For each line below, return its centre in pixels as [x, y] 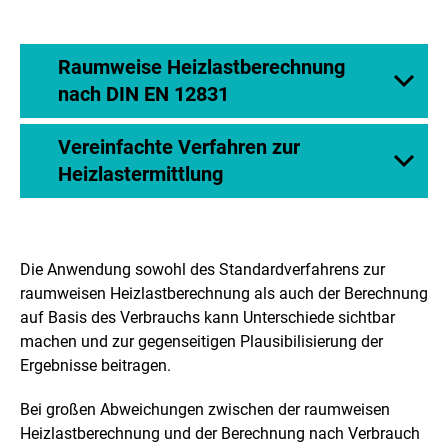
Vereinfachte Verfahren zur [179, 147]
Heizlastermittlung [140, 174]
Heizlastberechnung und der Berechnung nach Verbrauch [220, 434]
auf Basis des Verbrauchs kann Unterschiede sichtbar [207, 318]
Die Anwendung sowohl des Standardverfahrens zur [202, 270]
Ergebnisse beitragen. [95, 366]
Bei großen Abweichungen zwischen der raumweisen [205, 410]
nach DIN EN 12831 [143, 94]
